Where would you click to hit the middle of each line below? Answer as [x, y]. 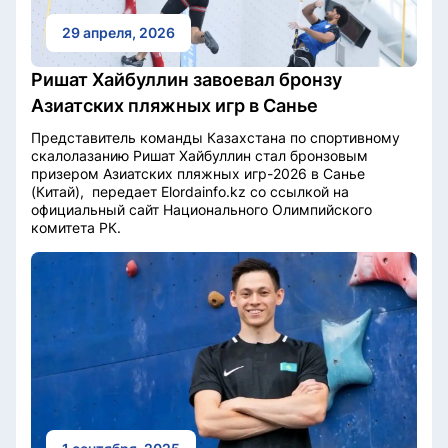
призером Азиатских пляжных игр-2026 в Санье [198, 173]
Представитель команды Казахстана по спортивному [215, 137]
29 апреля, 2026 [118, 32]
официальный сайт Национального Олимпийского [201, 209]
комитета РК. [76, 227]
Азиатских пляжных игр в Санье [174, 105]
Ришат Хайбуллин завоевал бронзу [186, 79]
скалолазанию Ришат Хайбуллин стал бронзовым [199, 155]
